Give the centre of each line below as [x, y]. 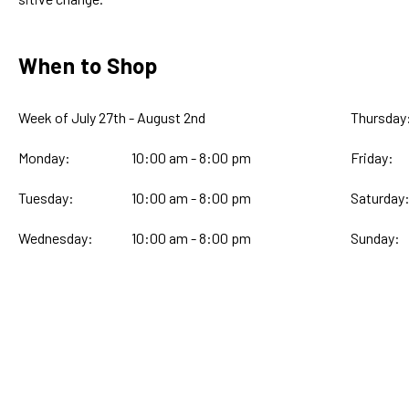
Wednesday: [56, 238]
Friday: [372, 158]
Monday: [44, 158]
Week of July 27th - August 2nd [112, 118]
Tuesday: [46, 198]
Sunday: [375, 238]
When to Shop [88, 66]
